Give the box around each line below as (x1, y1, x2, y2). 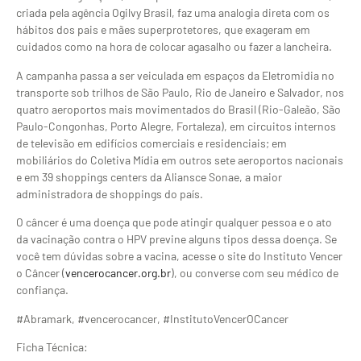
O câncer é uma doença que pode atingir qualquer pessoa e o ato (16, 215, 332, 230)
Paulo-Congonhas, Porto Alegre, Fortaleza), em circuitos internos (16, 118, 336, 133)
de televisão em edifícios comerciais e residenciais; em (16, 135, 287, 150)
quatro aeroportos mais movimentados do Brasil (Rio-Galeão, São (16, 102, 341, 116)
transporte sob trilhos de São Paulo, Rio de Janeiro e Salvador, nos (16, 85, 344, 99)
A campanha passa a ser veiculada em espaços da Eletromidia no (16, 68, 334, 82)
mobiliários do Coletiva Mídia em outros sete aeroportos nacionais (16, 152, 343, 167)
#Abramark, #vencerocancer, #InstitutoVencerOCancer (16, 311, 288, 326)
